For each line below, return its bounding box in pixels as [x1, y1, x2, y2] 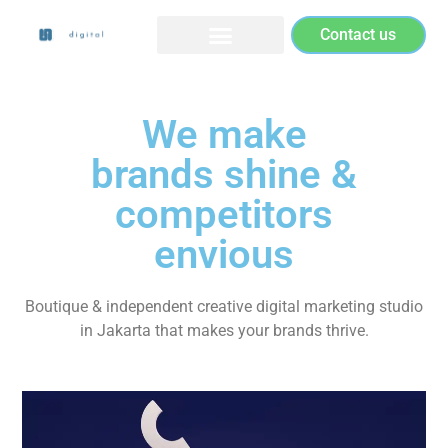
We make [141, 110, 307, 158]
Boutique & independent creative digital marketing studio [25, 296, 423, 316]
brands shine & [91, 150, 357, 198]
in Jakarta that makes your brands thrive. [79, 320, 369, 340]
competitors [115, 190, 333, 238]
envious [154, 230, 294, 278]
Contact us [320, 25, 397, 44]
